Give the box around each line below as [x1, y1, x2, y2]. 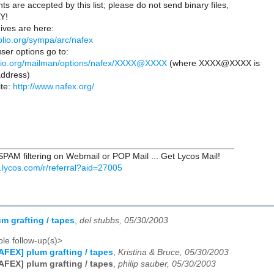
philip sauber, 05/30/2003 [118, 259, 216, 268]
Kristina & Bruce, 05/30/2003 [118, 247, 229, 257]
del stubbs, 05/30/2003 [80, 216, 168, 226]
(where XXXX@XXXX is [167, 59, 260, 68]
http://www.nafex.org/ [13, 82, 94, 92]
